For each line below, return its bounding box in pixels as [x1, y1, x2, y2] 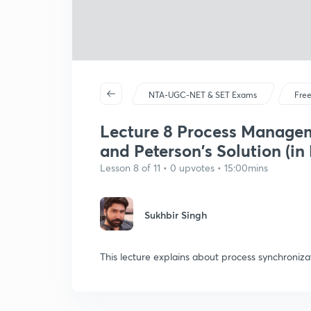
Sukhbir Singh [144, 208, 207, 221]
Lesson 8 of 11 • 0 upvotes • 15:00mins [100, 161, 268, 174]
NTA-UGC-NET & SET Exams [149, 90, 258, 100]
